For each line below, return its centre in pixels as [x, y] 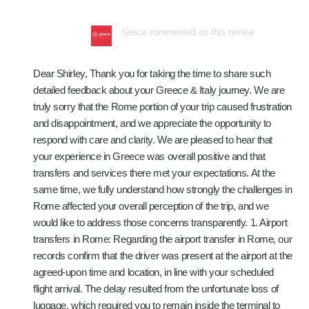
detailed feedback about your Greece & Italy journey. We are [159, 90]
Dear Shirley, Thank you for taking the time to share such [152, 73]
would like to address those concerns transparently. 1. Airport [160, 222]
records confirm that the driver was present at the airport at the [163, 256]
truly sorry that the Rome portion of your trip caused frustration [162, 107]
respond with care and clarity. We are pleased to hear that [153, 140]
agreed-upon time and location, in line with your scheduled [153, 272]
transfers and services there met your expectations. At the [154, 173]
